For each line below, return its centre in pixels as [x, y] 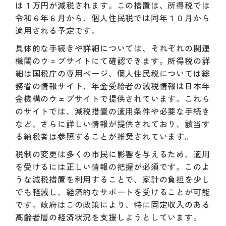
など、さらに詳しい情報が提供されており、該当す [113, 124]
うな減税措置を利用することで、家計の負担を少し [113, 179]
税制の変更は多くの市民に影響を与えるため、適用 [113, 154]
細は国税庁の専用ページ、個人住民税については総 [113, 73]
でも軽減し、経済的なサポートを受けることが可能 [113, 192]
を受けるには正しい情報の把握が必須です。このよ [113, 167]
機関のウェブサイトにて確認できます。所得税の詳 [113, 61]
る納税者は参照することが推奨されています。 [104, 136]
